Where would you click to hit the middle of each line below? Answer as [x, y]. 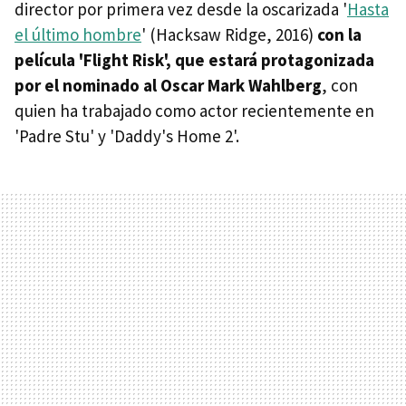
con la [339, 34]
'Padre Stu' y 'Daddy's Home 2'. [127, 135]
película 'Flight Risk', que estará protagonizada [194, 59]
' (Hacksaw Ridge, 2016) [229, 34]
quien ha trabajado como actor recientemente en [194, 110]
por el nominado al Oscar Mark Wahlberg [168, 85]
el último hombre [78, 34]
